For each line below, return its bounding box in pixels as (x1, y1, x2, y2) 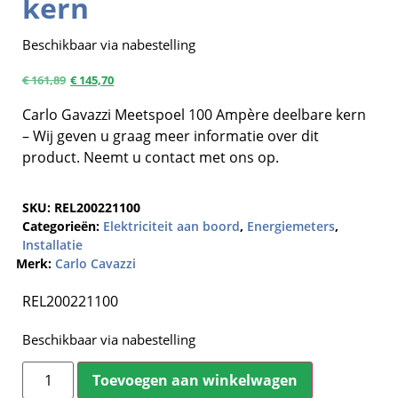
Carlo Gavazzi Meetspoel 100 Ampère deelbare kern (22, 104, 366, 124)
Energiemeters (247, 217, 335, 235)
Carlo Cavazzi (54, 254, 136, 272)
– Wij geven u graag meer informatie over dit (22, 125, 319, 146)
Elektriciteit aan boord (103, 217, 240, 235)
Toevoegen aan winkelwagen (92, 370, 298, 391)
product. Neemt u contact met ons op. (22, 147, 279, 167)
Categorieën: (22, 217, 99, 235)
